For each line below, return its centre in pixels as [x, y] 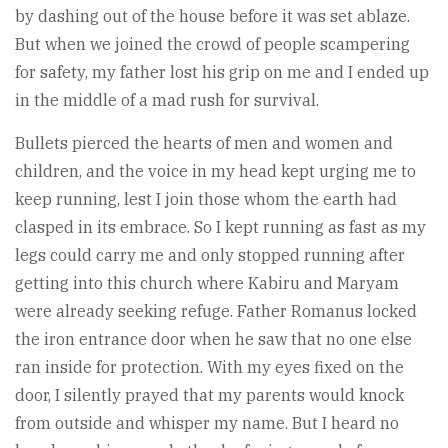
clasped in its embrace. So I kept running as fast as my [220, 227]
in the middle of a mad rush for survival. [167, 100]
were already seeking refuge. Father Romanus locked [216, 311]
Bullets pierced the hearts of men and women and [204, 143]
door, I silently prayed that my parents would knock [209, 395]
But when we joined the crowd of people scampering [212, 44]
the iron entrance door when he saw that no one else [213, 339]
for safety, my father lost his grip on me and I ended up [222, 72]
